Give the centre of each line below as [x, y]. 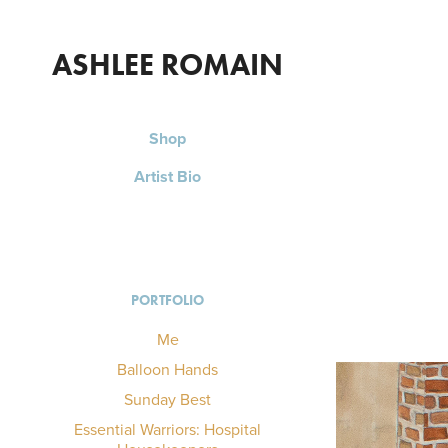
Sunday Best [168, 399]
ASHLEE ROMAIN [168, 64]
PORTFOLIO [168, 300]
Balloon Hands [168, 369]
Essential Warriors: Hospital [168, 429]
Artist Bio [168, 176]
